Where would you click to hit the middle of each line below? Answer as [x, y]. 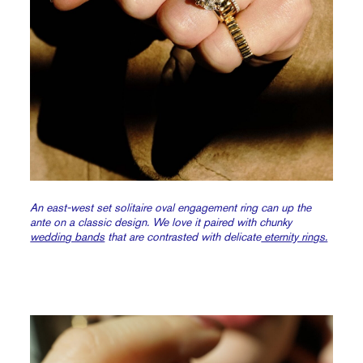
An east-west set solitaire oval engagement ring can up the [171, 207]
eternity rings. [295, 236]
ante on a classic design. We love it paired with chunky [161, 222]
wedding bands [68, 236]
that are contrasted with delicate [183, 236]
